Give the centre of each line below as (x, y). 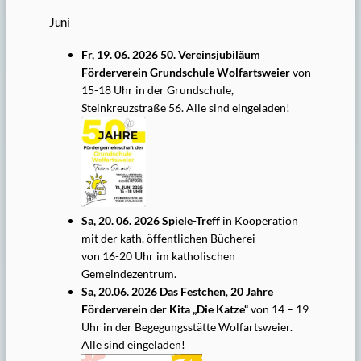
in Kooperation (260, 221)
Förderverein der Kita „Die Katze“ (164, 309)
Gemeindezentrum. (129, 274)
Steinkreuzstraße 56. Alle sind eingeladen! (185, 108)
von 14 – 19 (278, 309)
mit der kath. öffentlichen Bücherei (168, 239)
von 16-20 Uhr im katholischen (158, 256)
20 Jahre (251, 292)
